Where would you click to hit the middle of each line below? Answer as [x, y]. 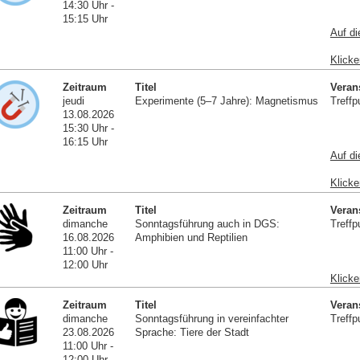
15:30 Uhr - [89, 129]
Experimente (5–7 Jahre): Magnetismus [226, 101]
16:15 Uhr [86, 142]
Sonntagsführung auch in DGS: [207, 223]
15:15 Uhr [86, 19]
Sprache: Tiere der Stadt [192, 333]
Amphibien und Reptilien [191, 237]
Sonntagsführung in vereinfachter [211, 319]
